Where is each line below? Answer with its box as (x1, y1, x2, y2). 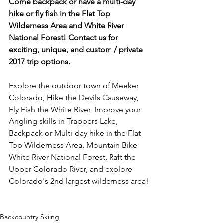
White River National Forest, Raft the (9, 152, 138, 162)
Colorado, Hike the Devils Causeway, (9, 93, 141, 102)
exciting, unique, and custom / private (9, 45, 145, 54)
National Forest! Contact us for (9, 33, 120, 42)
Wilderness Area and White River (9, 21, 126, 30)
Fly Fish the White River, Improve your (9, 105, 143, 114)
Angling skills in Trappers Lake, (9, 116, 120, 126)
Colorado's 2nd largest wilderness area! (9, 176, 149, 186)
